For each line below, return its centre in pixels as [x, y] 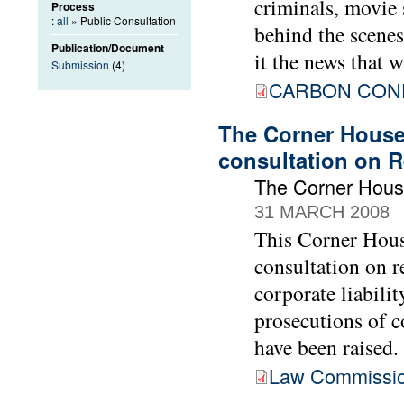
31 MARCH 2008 [322, 212]
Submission [80, 64]
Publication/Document [108, 48]
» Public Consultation [122, 21]
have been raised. [326, 348]
